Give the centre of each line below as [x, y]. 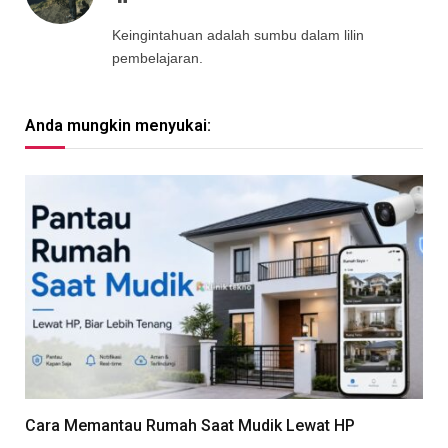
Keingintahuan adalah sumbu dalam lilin [238, 35]
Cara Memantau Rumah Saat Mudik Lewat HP [190, 425]
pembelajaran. [157, 58]
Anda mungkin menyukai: [118, 126]
